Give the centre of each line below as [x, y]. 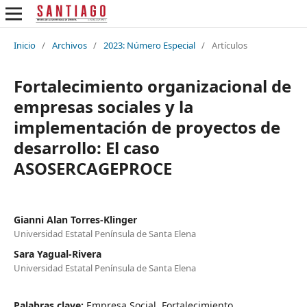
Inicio [24, 45]
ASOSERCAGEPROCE [93, 168]
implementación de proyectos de [147, 127]
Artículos [229, 45]
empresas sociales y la [103, 106]
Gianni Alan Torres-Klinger [75, 219]
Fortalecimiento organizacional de [152, 86]
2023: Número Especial [149, 45]
